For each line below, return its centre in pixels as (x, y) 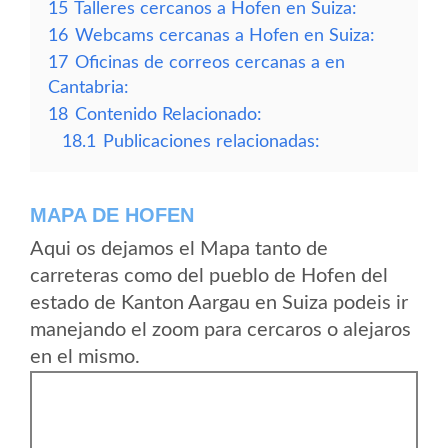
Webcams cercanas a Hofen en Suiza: (225, 35)
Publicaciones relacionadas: (211, 141)
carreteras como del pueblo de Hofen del (209, 276)
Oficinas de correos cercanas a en (210, 62)
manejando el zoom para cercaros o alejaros (220, 330)
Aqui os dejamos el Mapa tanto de (179, 249)
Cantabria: (88, 87)
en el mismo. (85, 357)
